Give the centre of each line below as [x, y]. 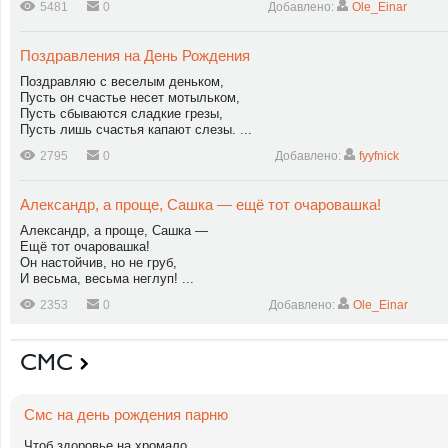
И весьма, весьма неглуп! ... [107, 278]
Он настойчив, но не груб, [98, 262]
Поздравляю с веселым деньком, [122, 81]
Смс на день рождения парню [126, 414]
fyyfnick [379, 156]
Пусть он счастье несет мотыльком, [130, 97]
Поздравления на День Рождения [135, 55]
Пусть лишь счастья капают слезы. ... [136, 129]
